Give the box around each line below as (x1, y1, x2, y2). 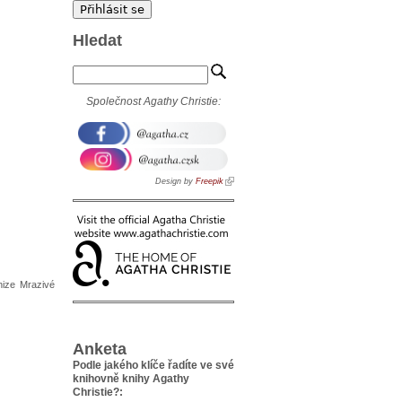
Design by (155, 177, 196, 187)
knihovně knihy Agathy (73, 372, 189, 386)
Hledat (73, 30, 122, 49)
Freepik (196, 177, 223, 187)
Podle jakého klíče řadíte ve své (73, 359, 234, 372)
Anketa (73, 339, 127, 359)
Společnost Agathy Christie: (86, 95, 221, 109)
